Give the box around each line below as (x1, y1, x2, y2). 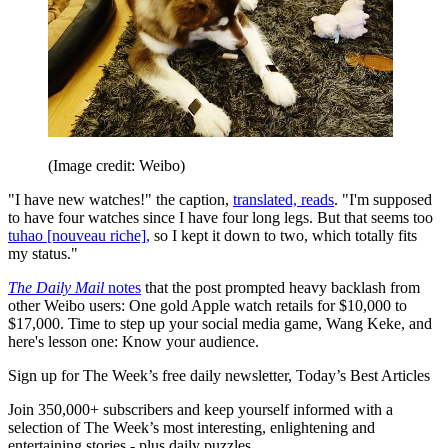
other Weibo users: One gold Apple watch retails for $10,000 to (8, 297, 407, 315)
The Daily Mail (8, 279, 104, 297)
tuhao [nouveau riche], (8, 227, 150, 245)
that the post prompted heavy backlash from (141, 279, 420, 297)
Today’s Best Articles (296, 367, 430, 385)
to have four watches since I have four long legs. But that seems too (8, 209, 433, 227)
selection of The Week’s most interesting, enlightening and (8, 419, 375, 437)
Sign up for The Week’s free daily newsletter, (8, 367, 296, 385)
